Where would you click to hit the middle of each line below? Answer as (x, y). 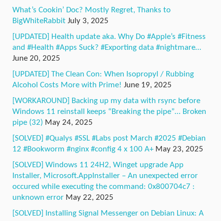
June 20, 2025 (36, 59)
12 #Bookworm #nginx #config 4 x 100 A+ (83, 149)
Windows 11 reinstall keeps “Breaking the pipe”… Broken (109, 112)
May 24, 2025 (69, 123)
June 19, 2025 (148, 85)
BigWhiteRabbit (39, 21)
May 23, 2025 (179, 149)
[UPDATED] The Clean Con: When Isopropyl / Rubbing (103, 74)
